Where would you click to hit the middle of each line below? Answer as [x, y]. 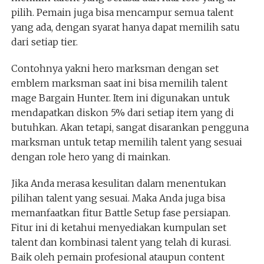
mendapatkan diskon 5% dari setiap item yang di [122, 112]
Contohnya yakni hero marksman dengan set [115, 68]
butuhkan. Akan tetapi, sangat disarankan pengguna [130, 127]
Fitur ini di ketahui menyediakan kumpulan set [118, 227]
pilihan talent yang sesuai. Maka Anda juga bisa [118, 198]
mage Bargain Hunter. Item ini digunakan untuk [120, 98]
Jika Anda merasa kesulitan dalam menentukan [118, 183]
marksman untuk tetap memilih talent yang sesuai [126, 142]
